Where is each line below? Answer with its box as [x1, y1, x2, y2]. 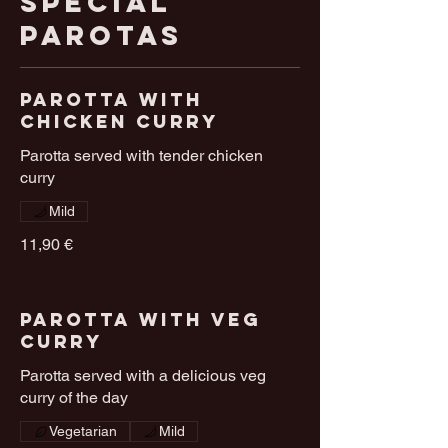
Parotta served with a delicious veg [20, 366, 266, 386]
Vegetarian [49, 423, 117, 440]
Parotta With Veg [20, 308, 261, 332]
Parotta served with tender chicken [20, 146, 263, 166]
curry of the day [20, 388, 128, 408]
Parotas [20, 18, 183, 53]
